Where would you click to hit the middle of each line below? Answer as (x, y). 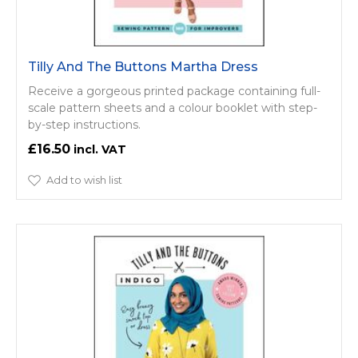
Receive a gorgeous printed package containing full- (174, 91)
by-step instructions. (84, 125)
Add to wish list (84, 180)
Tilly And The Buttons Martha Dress (143, 67)
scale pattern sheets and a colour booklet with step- (173, 108)
